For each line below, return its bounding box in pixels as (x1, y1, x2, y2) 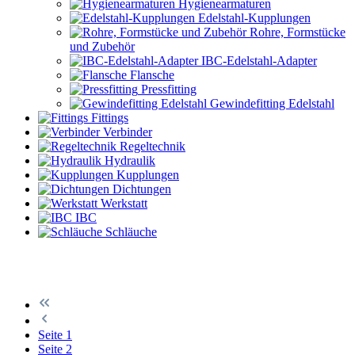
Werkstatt (97, 197, 147, 210)
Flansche (127, 68, 174, 82)
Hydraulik (101, 154, 155, 167)
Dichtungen (109, 182, 171, 196)
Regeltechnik (116, 139, 185, 153)
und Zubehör (70, 40, 135, 53)
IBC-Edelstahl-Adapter (198, 54, 317, 67)
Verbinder (100, 125, 152, 139)
